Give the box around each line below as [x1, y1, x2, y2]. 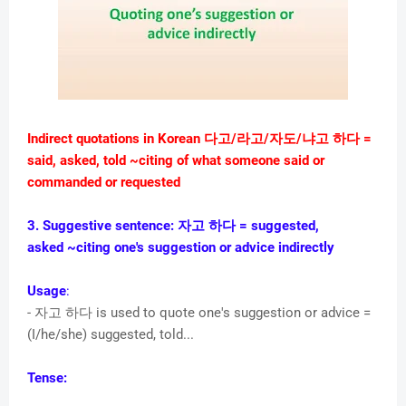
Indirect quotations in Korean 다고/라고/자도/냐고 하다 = [27, 130, 372, 148]
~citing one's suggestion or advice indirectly [67, 239, 338, 256]
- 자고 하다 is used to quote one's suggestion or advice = [27, 304, 371, 322]
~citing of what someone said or [130, 152, 324, 169]
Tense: [27, 370, 67, 387]
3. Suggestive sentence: [27, 217, 174, 235]
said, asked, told [27, 152, 130, 169]
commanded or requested [27, 174, 180, 191]
